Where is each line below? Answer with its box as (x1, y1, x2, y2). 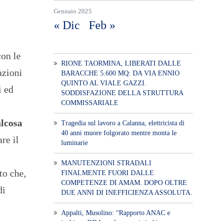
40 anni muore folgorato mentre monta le (61, 129, 177, 137)
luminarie (61, 139, 88, 147)
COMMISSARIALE (61, 99, 118, 107)
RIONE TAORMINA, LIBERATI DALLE (61, 59, 181, 67)
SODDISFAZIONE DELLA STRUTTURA (61, 89, 183, 97)
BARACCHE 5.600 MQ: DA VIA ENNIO (61, 69, 180, 77)
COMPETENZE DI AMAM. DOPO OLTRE (61, 179, 187, 186)
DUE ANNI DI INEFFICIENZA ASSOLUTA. (61, 188, 192, 196)
